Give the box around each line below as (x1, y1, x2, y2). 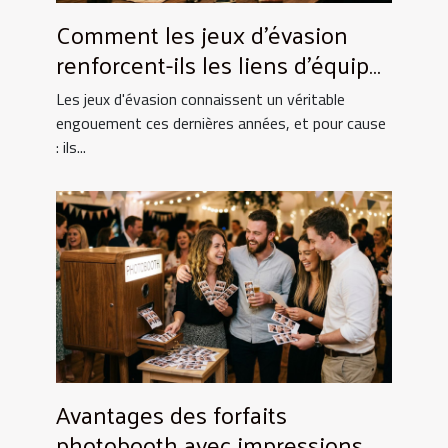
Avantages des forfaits (56, 392, 287, 437)
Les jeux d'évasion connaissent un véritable (56, 87, 345, 112)
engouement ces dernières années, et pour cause (56, 111, 386, 136)
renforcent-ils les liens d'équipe (56, 42, 382, 87)
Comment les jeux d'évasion (56, 12, 348, 57)
